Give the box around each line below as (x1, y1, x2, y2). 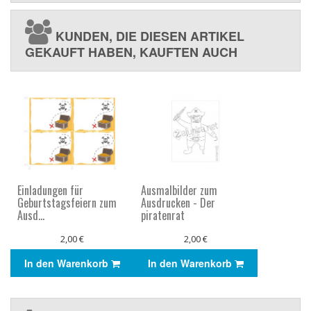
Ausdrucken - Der (141, 194, 215, 211)
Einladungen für (17, 181, 83, 199)
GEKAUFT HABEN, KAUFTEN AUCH (25, 43, 237, 62)
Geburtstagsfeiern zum (17, 194, 117, 211)
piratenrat (141, 206, 185, 224)
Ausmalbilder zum (141, 181, 217, 199)
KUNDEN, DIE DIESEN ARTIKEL (52, 27, 244, 46)
